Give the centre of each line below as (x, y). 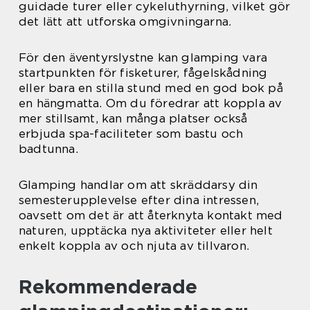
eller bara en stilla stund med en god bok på (151, 88)
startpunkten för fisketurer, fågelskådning (143, 73)
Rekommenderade (108, 287)
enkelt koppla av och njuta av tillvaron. (134, 246)
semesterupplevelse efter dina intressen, (139, 200)
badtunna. (48, 149)
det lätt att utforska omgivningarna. (125, 22)
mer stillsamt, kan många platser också (133, 119)
